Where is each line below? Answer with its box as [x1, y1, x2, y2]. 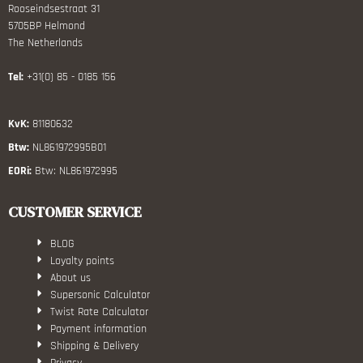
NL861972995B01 [29, 139, 106, 155]
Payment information [50, 321, 147, 336]
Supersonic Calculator [50, 287, 151, 302]
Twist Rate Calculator [50, 304, 149, 319]
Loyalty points [50, 253, 115, 268]
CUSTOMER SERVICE [8, 201, 142, 222]
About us [50, 270, 92, 285]
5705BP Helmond [8, 18, 85, 33]
